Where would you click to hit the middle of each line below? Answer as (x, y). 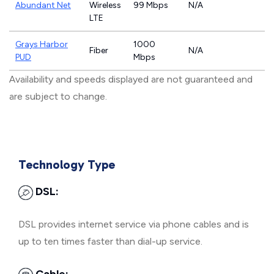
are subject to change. (58, 96)
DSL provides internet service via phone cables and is (134, 224)
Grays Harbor (42, 44)
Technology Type (67, 165)
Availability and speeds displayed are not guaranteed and (131, 79)
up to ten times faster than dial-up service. (110, 241)
